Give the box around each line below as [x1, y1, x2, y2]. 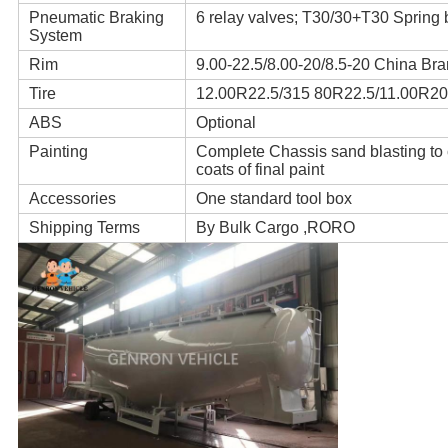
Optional [195, 114, 256, 132]
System [28, 27, 82, 45]
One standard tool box [195, 190, 352, 208]
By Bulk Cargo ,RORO [195, 219, 355, 237]
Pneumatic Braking [28, 9, 164, 27]
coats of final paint [195, 161, 324, 179]
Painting [28, 143, 88, 161]
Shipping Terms [28, 219, 140, 237]
